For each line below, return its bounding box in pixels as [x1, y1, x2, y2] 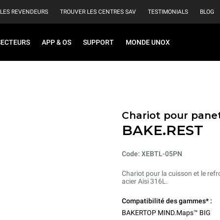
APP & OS [42, 38, 71, 46]
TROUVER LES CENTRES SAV [60, 8, 136, 15]
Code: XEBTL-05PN [122, 150, 182, 158]
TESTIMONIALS [148, 8, 188, 15]
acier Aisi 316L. [122, 177, 168, 185]
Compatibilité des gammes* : [122, 197, 212, 205]
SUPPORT [83, 38, 114, 46]
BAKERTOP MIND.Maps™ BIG [122, 209, 211, 217]
